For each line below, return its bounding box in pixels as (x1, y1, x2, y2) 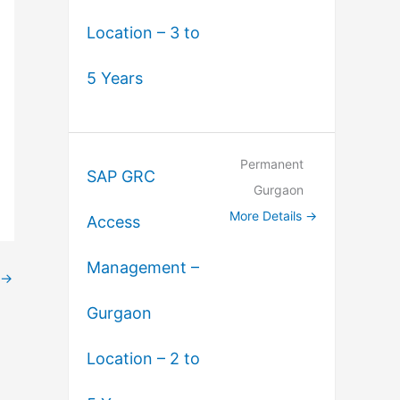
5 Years (87, 69, 143, 88)
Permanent (240, 156, 304, 172)
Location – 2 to (87, 348, 200, 368)
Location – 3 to (87, 23, 200, 43)
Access (87, 212, 140, 231)
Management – (87, 257, 199, 277)
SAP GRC (87, 166, 155, 186)
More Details (229, 208, 305, 224)
